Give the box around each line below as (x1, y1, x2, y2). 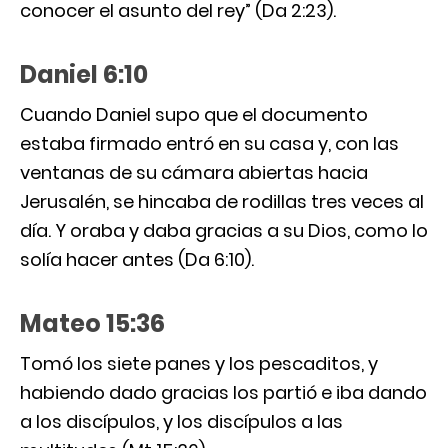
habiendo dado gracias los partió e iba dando (20, 379, 427, 405)
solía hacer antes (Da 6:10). (20, 246, 254, 272)
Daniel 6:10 (20, 57, 148, 91)
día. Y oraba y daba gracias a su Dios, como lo (20, 217, 428, 243)
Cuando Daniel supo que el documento (20, 101, 368, 127)
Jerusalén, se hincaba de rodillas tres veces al (20, 188, 424, 214)
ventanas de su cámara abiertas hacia (20, 159, 368, 185)
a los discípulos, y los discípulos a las (20, 408, 343, 434)
